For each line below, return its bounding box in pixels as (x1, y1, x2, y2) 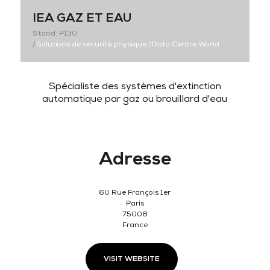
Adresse (98, 146, 171, 170)
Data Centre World (149, 39, 219, 49)
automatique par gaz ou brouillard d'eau (42, 92, 228, 105)
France (122, 220, 148, 230)
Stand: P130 (32, 28, 77, 38)
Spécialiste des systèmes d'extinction (48, 80, 221, 92)
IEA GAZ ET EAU (32, 10, 131, 25)
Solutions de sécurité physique (34, 39, 146, 49)
